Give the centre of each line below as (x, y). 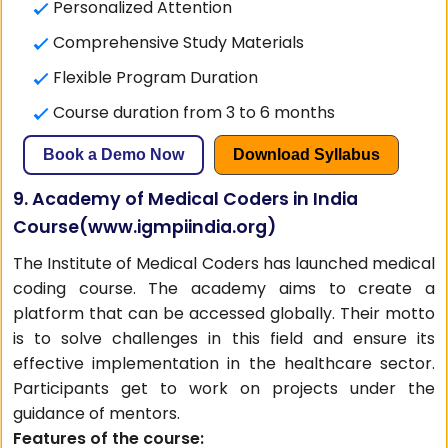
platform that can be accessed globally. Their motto (224, 313)
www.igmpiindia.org (178, 227)
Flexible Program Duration (156, 77)
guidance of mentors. (97, 413)
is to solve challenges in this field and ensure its (224, 338)
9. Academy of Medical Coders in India (186, 199)
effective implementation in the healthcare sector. (224, 363)
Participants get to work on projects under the (224, 388)
